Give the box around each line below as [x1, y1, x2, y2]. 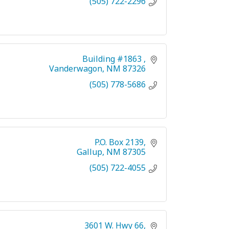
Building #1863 [82, 53, 144, 64]
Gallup [77, 146, 102, 157]
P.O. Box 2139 [95, 136, 144, 148]
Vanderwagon [49, 62, 102, 74]
